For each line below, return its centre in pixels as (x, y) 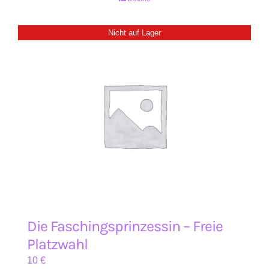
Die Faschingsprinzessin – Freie (125, 226)
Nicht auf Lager (134, 32)
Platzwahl (57, 244)
